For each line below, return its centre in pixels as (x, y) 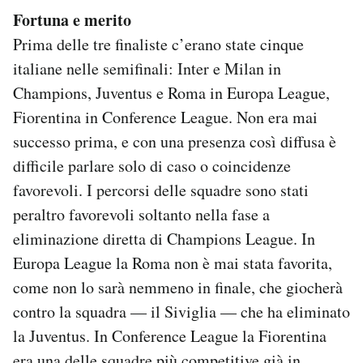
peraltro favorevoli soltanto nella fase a (141, 215)
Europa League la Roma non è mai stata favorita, (173, 263)
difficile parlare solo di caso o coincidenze (152, 166)
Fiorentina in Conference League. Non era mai (165, 117)
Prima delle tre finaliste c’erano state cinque (158, 45)
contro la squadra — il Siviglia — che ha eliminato (181, 312)
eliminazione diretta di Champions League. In (164, 239)
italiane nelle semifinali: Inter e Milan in (147, 69)
